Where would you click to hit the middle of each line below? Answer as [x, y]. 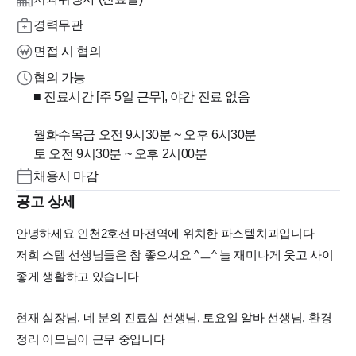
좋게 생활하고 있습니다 [77, 276]
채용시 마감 [66, 176]
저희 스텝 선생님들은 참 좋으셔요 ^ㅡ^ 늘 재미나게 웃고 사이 [175, 254]
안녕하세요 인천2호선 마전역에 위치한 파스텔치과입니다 [165, 233]
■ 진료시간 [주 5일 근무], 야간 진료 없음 [143, 96]
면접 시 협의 [68, 51]
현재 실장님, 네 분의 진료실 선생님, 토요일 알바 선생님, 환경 [174, 318]
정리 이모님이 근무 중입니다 [91, 339]
